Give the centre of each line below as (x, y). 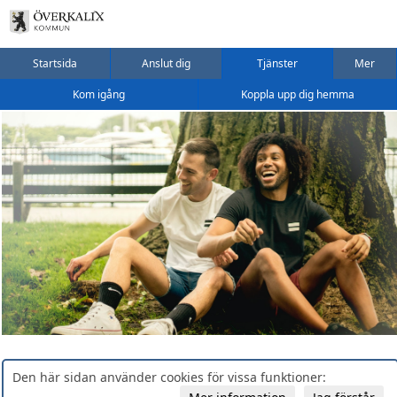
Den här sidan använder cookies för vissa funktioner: (169, 378)
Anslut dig (167, 63)
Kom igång (99, 94)
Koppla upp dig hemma (297, 94)
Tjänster (278, 63)
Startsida (55, 63)
